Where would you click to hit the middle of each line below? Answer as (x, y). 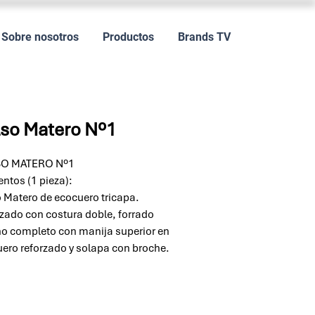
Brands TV (204, 37)
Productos (128, 37)
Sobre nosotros (40, 37)
